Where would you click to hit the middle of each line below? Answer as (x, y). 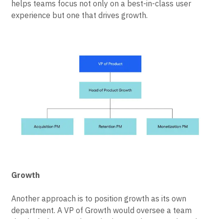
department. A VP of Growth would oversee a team (101, 210)
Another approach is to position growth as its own (99, 199)
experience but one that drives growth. (79, 15)
